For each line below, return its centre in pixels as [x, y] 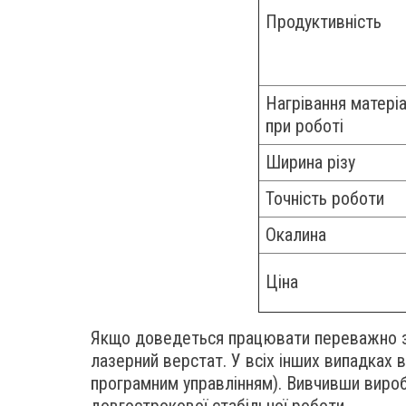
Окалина [296, 235]
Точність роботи [325, 198]
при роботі [304, 126]
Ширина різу [310, 162]
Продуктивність [324, 22]
